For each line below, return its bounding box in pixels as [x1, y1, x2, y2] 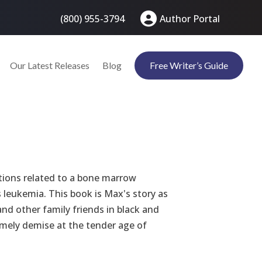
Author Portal [160, 12, 220, 25]
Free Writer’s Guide [150, 60, 228, 71]
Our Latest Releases [10, 60, 89, 71]
